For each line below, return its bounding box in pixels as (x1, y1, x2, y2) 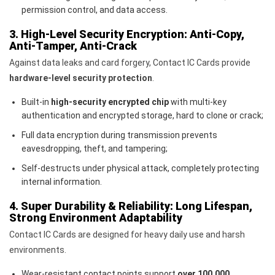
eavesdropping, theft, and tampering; (21, 144, 168, 154)
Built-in (21, 97, 51, 107)
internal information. (21, 177, 102, 187)
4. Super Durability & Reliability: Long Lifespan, (9, 199, 252, 213)
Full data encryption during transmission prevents (21, 130, 217, 141)
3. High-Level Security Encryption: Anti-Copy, (9, 28, 244, 41)
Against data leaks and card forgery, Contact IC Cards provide (9, 58, 250, 68)
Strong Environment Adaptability (9, 211, 182, 225)
